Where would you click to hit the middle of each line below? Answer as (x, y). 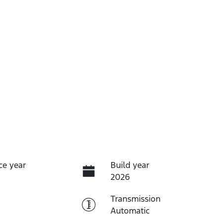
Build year (130, 165)
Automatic (130, 210)
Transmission (135, 198)
